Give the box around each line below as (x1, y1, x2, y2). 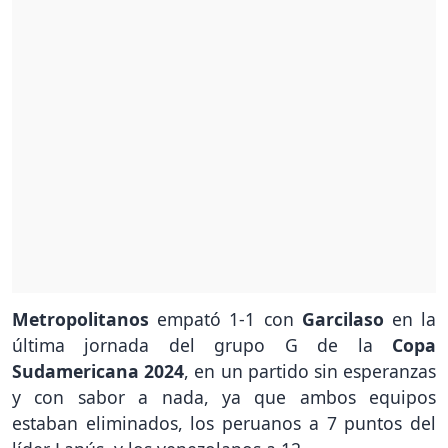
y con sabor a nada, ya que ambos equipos (12, 385, 436, 410)
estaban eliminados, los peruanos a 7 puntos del (12, 411, 436, 436)
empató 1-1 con (157, 307, 302, 332)
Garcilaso (301, 307, 392, 332)
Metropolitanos (12, 307, 158, 332)
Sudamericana (12, 359, 139, 384)
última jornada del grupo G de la (12, 333, 392, 358)
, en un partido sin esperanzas (184, 359, 437, 384)
